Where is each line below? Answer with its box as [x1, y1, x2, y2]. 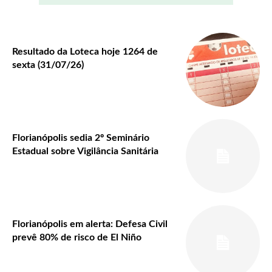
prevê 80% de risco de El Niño [12, 233, 141, 243]
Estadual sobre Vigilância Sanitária [12, 146, 158, 156]
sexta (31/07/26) [12, 59, 84, 70]
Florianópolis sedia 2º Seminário [12, 133, 149, 143]
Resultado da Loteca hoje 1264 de [12, 46, 158, 56]
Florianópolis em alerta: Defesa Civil [12, 219, 168, 229]
